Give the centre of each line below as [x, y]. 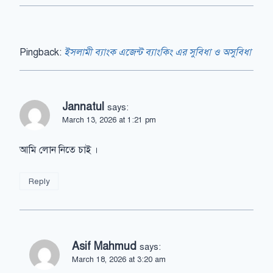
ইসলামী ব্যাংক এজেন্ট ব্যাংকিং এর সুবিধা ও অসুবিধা [158, 53]
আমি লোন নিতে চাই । [59, 150]
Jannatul [83, 107]
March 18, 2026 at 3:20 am [119, 259]
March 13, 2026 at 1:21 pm [109, 120]
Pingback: [42, 53]
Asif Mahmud [104, 246]
